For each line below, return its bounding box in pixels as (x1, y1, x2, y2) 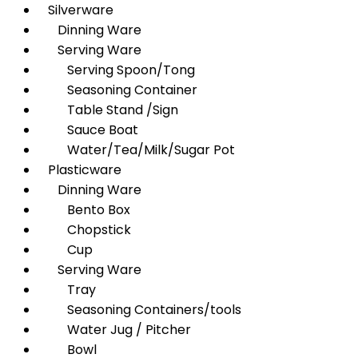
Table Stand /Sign (38, 101, 178, 119)
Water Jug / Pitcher (38, 320, 191, 339)
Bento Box (38, 201, 130, 219)
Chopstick (38, 221, 131, 239)
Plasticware (38, 161, 121, 179)
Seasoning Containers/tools (38, 300, 241, 319)
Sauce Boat (38, 121, 138, 139)
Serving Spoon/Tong (38, 61, 195, 79)
